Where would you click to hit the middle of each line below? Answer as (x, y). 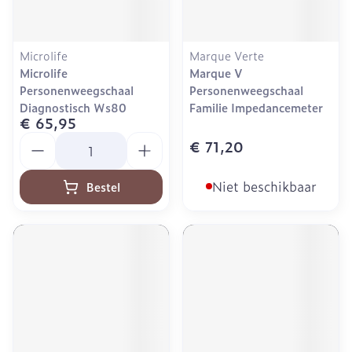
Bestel (103, 187)
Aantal (39, 139)
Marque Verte (227, 55)
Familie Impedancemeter (256, 107)
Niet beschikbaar (264, 186)
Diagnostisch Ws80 (73, 107)
